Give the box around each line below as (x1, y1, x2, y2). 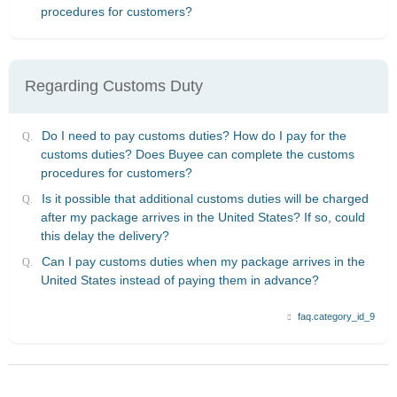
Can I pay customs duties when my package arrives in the (42, 254, 365, 269)
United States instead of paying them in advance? (41, 273, 319, 288)
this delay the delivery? (41, 229, 169, 244)
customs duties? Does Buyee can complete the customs (41, 146, 354, 161)
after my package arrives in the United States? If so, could (41, 210, 365, 225)
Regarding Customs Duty (25, 76, 203, 95)
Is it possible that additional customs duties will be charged (42, 191, 369, 206)
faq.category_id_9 (295, 311, 375, 323)
